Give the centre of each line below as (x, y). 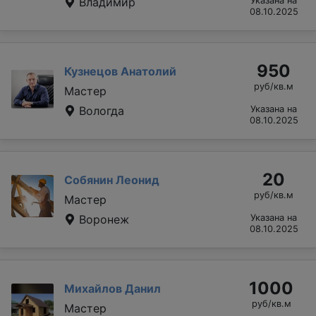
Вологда (100, 110)
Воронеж (102, 219)
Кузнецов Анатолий (120, 71)
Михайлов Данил (113, 288)
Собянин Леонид (112, 180)
